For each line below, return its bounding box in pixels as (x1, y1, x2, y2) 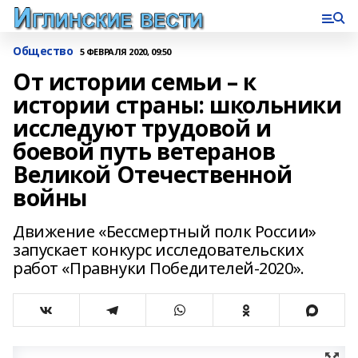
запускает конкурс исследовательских (13, 239, 304, 261)
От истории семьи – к (13, 66, 257, 97)
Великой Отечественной (13, 159, 292, 189)
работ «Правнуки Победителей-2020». (13, 257, 304, 279)
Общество (13, 43, 74, 58)
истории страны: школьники (13, 89, 342, 120)
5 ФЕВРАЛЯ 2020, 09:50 (79, 45, 171, 58)
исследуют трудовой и (13, 113, 272, 143)
